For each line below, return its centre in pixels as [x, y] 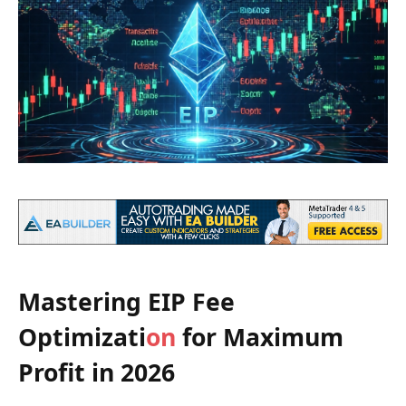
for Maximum [260, 338]
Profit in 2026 [97, 373]
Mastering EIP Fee [126, 302]
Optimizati [82, 338]
